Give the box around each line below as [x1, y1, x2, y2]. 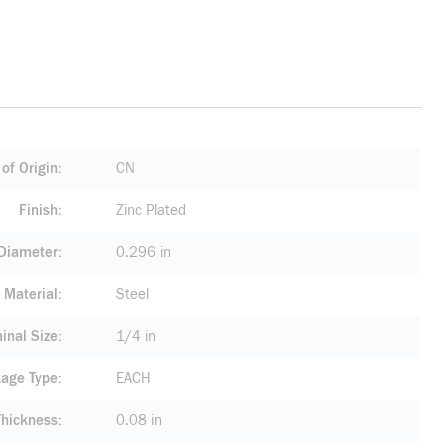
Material [4, 286, 58, 303]
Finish [19, 202, 58, 219]
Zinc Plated [116, 202, 186, 219]
